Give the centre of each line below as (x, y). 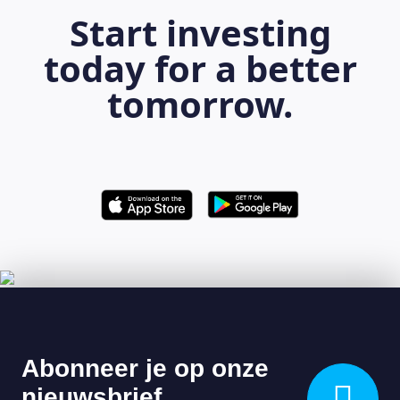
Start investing (200, 33)
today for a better (200, 68)
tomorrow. (200, 104)
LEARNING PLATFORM (200, 254)
